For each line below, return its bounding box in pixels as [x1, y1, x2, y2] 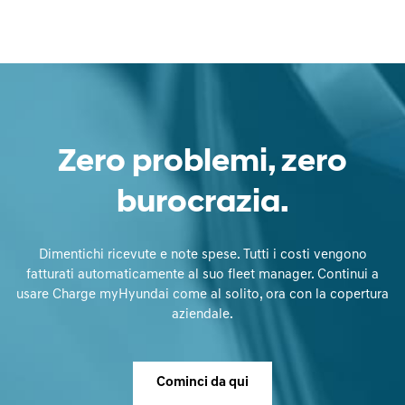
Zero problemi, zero [58, 146, 347, 179]
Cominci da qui [156, 375, 249, 390]
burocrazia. [116, 187, 289, 220]
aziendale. [172, 307, 233, 322]
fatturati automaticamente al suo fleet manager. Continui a [26, 268, 379, 282]
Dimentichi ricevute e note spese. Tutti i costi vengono [38, 248, 367, 262]
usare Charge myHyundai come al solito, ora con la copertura [16, 287, 389, 302]
